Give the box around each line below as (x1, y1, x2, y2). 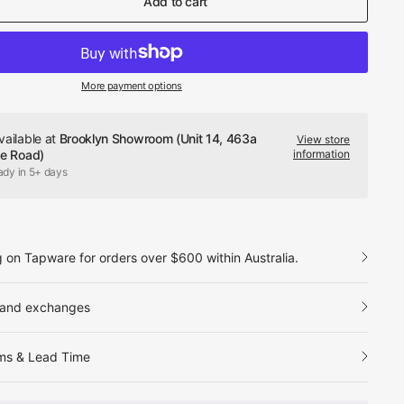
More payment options (81, 79, 182, 92)
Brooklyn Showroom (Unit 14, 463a (59, 131, 257, 146)
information (293, 147, 350, 161)
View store (297, 133, 350, 146)
